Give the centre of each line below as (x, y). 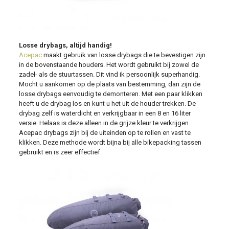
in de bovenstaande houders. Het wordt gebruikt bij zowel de (109, 65)
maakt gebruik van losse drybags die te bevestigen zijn (123, 55)
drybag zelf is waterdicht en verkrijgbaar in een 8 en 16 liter (105, 113)
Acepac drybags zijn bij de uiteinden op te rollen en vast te (105, 133)
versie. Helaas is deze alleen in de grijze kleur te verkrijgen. (104, 123)
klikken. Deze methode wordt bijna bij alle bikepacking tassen (110, 142)
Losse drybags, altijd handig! (65, 45)
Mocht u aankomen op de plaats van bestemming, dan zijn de (109, 84)
